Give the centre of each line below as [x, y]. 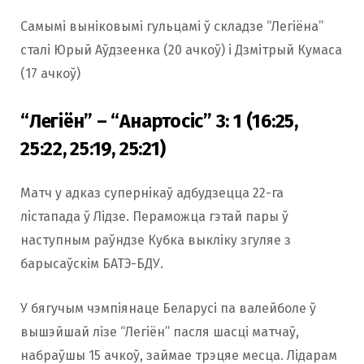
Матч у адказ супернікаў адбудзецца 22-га [152, 193]
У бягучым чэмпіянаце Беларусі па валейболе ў [168, 309]
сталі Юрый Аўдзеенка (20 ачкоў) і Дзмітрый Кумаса [181, 50]
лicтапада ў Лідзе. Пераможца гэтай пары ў [154, 217]
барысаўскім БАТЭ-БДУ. [92, 264]
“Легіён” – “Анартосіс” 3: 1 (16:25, [159, 121]
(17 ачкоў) [50, 73]
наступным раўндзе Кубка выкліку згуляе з [156, 240]
